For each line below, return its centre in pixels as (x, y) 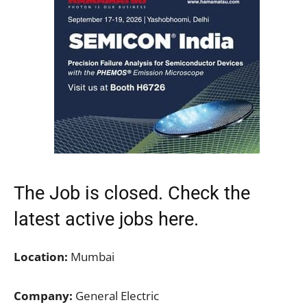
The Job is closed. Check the (132, 193)
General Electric (116, 295)
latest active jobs (84, 219)
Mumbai (91, 256)
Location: (41, 256)
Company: (43, 295)
